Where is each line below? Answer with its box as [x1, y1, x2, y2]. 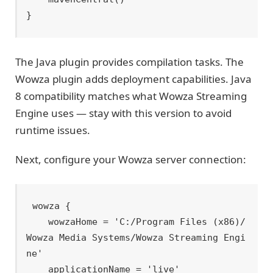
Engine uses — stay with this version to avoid [15, 105, 232, 120]
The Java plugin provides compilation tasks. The [15, 54, 244, 69]
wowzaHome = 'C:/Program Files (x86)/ [26, 216, 49, 228]
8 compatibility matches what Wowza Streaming [15, 88, 247, 103]
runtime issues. [15, 122, 90, 137]
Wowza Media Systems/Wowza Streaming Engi [26, 232, 246, 244]
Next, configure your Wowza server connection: [15, 152, 246, 167]
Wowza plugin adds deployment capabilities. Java [15, 71, 252, 86]
